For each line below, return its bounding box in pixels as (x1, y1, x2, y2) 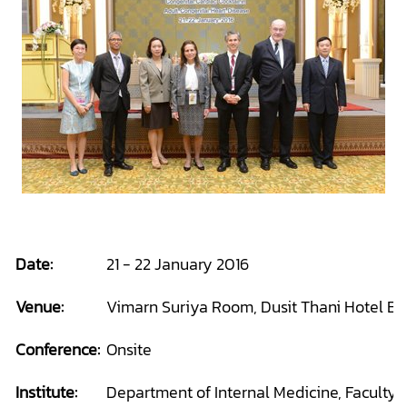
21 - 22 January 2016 (106, 251, 249, 276)
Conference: (15, 336, 100, 362)
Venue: (15, 293, 64, 319)
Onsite (106, 336, 152, 362)
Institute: (15, 379, 77, 404)
